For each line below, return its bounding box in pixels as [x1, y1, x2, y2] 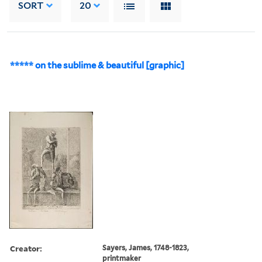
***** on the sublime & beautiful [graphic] [10, 60, 184, 71]
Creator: [10, 242, 42, 254]
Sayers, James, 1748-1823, [102, 243, 189, 252]
